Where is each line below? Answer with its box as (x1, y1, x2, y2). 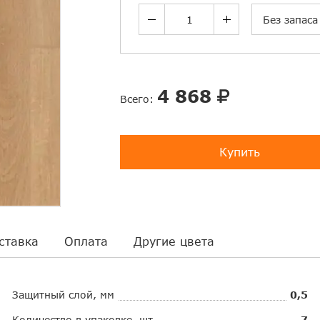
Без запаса (263, 14, 319, 26)
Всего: (120, 93, 158, 106)
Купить (219, 145, 260, 159)
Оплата (64, 234, 108, 248)
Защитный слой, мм (12, 288, 115, 301)
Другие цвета (134, 234, 214, 248)
